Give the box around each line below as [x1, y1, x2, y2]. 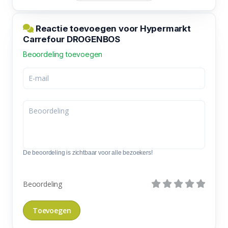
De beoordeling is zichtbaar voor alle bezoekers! [23, 149, 153, 156]
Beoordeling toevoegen [23, 49, 103, 59]
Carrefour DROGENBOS [23, 34, 120, 44]
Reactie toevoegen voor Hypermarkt [34, 23, 191, 34]
